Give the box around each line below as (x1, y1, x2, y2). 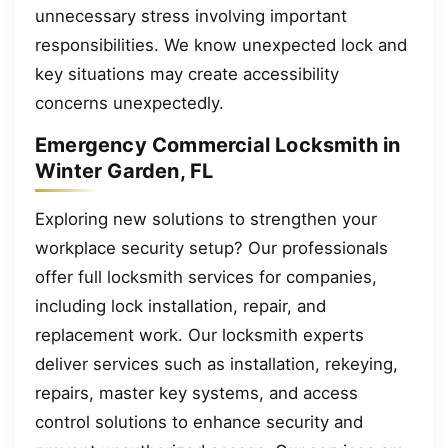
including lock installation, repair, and (35, 295, 326, 316)
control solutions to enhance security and (35, 411, 363, 432)
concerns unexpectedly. (35, 92, 224, 113)
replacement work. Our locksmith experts (35, 324, 364, 345)
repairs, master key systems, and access (35, 382, 358, 403)
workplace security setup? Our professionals (35, 237, 388, 258)
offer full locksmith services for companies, (35, 266, 377, 287)
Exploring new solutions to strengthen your (35, 208, 377, 229)
